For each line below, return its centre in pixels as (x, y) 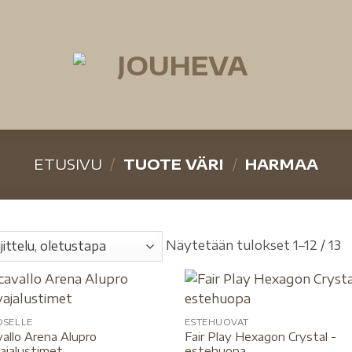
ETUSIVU (68, 164)
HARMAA (280, 164)
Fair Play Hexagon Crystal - (261, 336)
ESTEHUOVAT (217, 321)
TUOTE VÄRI (174, 164)
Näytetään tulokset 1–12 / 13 (254, 245)
